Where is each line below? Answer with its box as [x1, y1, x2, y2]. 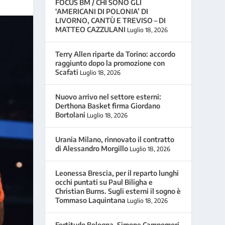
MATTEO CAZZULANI [55, 25, 126, 34]
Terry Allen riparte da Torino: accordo [55, 49, 176, 58]
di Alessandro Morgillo [55, 144, 129, 153]
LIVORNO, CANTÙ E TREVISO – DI [55, 16, 166, 25]
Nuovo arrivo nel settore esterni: [55, 92, 162, 101]
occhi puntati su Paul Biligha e [55, 177, 153, 186]
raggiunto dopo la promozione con [55, 58, 165, 67]
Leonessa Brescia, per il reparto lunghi [55, 168, 179, 177]
